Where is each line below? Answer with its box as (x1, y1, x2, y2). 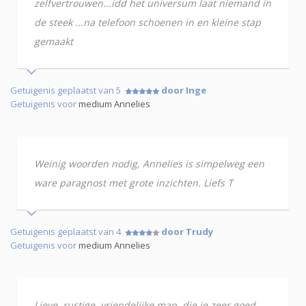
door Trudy (161, 225, 213, 238)
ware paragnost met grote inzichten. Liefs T (34, 176, 233, 189)
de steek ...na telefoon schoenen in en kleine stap (34, 15, 261, 29)
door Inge (161, 83, 206, 96)
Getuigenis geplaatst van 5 (10, 83, 125, 96)
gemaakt (34, 34, 73, 48)
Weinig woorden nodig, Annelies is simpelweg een (34, 156, 264, 170)
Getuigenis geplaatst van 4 (10, 225, 125, 238)
